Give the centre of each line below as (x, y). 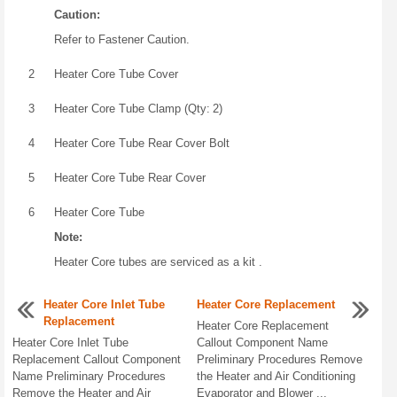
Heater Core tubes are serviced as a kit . (158, 261)
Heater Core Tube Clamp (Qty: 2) (138, 108)
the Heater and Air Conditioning (276, 376)
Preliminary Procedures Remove (280, 359)
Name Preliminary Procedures (89, 376)
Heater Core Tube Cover (116, 74)
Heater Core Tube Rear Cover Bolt (142, 143)
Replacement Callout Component (97, 359)
